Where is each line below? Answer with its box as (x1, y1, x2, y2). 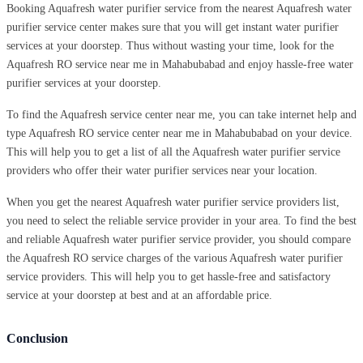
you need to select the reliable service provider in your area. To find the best (6, 214, 357, 227)
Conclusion (6, 331, 68, 345)
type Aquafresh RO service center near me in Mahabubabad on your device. (6, 126, 352, 139)
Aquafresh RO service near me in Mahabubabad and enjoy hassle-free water (6, 58, 353, 70)
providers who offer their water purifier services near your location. (6, 164, 318, 177)
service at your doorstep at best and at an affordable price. (6, 288, 272, 301)
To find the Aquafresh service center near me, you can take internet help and (6, 108, 357, 121)
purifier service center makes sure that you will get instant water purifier (6, 20, 339, 33)
